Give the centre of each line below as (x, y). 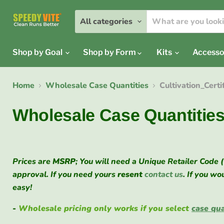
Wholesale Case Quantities (97, 85)
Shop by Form (110, 52)
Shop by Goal (38, 52)
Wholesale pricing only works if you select (105, 208)
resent (130, 174)
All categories (106, 21)
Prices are (31, 161)
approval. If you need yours (64, 174)
